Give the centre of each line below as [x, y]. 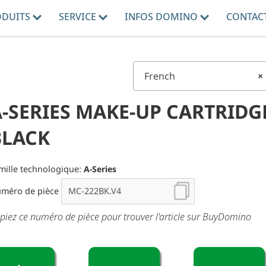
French [160, 76]
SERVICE [78, 17]
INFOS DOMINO [162, 17]
